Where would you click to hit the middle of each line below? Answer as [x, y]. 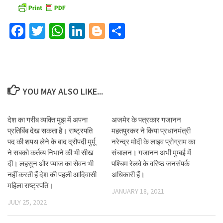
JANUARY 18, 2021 [138, 191]
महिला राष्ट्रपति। [30, 185]
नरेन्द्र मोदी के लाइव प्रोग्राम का [153, 141]
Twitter [67, 31]
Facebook [56, 31]
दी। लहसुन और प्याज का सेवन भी [51, 163]
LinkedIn [112, 31]
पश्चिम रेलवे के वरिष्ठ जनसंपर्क [151, 163]
